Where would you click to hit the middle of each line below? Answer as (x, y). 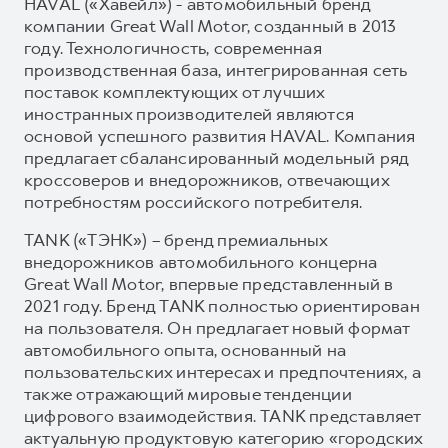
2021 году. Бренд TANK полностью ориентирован (222, 305)
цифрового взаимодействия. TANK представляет (222, 415)
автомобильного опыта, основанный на (185, 349)
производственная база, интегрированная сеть (216, 69)
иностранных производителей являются (189, 113)
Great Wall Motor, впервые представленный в (209, 283)
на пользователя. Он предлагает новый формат (217, 327)
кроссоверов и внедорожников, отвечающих (206, 179)
